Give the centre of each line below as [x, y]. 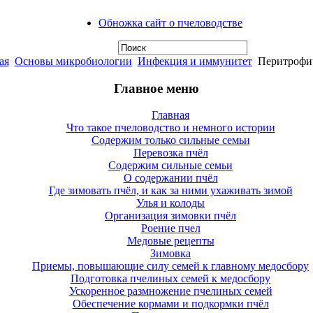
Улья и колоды [170, 203]
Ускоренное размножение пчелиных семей [170, 291]
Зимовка [170, 254]
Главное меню [156, 88]
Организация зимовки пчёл [170, 216]
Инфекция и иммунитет [195, 61]
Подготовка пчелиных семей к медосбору [170, 279]
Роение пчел [170, 228]
